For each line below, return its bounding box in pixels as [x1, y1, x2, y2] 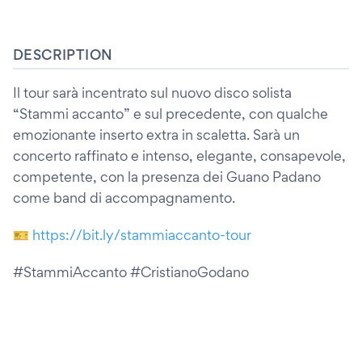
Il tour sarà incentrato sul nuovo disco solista [13, 84, 292, 101]
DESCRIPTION [13, 46, 113, 63]
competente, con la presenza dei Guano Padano [13, 168, 321, 185]
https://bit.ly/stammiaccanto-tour [32, 226, 251, 243]
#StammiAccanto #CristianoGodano [13, 263, 249, 280]
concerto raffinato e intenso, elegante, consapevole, [13, 147, 346, 164]
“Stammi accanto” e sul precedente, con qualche [13, 105, 328, 122]
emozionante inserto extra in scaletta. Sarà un [13, 126, 300, 143]
